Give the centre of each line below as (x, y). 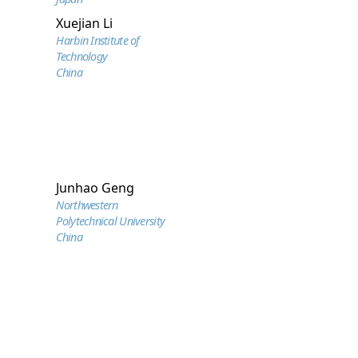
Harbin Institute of (98, 40)
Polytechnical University (111, 221)
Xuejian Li (85, 23)
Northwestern (87, 205)
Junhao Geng (95, 188)
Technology (82, 56)
